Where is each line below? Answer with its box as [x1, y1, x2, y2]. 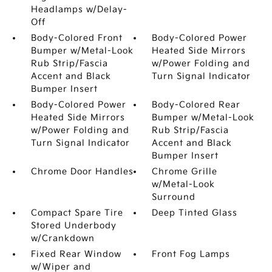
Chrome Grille [152, 166, 218, 177]
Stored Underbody [30, 220, 117, 231]
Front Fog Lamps [152, 249, 231, 259]
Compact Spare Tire [30, 208, 123, 218]
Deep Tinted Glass [152, 208, 238, 218]
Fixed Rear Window [30, 249, 121, 259]
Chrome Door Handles [30, 166, 134, 177]
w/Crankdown [30, 233, 95, 243]
